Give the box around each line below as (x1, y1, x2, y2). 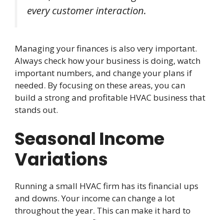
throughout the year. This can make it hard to (15, 204, 191, 216)
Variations (15, 147, 108, 171)
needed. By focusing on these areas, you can (15, 80, 185, 91)
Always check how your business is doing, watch (15, 55, 200, 67)
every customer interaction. (27, 3, 146, 17)
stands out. (15, 104, 58, 116)
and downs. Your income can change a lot (15, 192, 175, 204)
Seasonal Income (15, 126, 165, 151)
